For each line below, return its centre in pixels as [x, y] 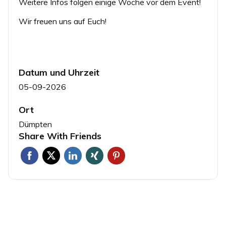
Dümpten [36, 124]
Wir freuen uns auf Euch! [63, 21]
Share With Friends [60, 136]
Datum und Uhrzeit [59, 72]
